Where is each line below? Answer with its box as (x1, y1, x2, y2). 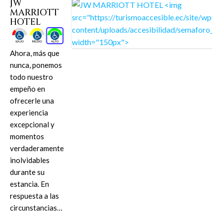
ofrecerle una (10, 96, 54, 105)
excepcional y (10, 119, 55, 129)
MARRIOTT (10, 6, 59, 19)
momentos (10, 131, 44, 141)
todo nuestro (10, 72, 53, 81)
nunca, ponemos (10, 60, 62, 69)
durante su (10, 167, 45, 176)
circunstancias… (10, 203, 62, 212)
